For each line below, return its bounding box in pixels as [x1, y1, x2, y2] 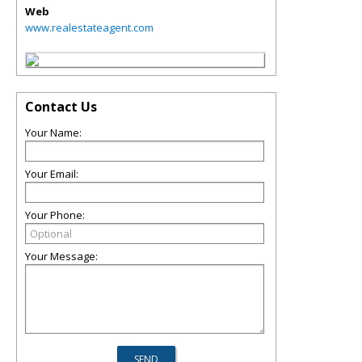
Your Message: [25, 249, 98, 263]
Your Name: [25, 125, 82, 140]
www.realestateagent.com [25, 20, 154, 35]
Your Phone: [25, 208, 85, 222]
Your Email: [25, 166, 78, 181]
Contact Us [25, 98, 97, 116]
